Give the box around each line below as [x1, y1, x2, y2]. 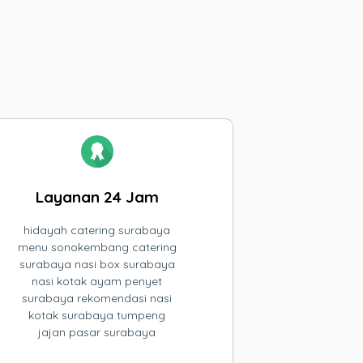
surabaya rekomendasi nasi [22, 291, 173, 305]
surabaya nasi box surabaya [19, 257, 175, 271]
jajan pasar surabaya [38, 325, 156, 340]
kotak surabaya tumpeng [28, 308, 166, 322]
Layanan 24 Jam [35, 187, 159, 207]
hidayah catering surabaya [23, 223, 171, 237]
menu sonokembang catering [17, 240, 177, 254]
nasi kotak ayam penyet [32, 274, 163, 288]
